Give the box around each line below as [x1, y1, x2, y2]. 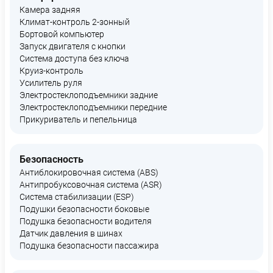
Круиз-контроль [19, 66, 83, 76]
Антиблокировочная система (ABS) [19, 168, 158, 177]
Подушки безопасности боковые [19, 204, 149, 214]
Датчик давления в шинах [19, 229, 122, 238]
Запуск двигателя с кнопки [19, 41, 126, 51]
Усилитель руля [19, 78, 82, 88]
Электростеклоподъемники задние [19, 90, 158, 100]
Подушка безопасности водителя [19, 216, 152, 226]
